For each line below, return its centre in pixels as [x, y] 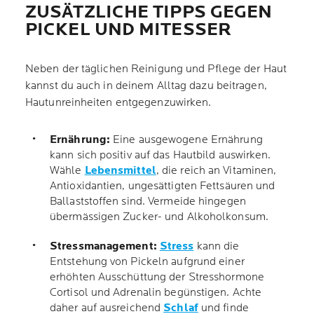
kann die [217, 246]
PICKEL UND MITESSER [133, 30]
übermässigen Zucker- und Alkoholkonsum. [162, 217]
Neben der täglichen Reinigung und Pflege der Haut [156, 69]
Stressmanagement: [103, 246]
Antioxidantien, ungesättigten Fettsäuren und [163, 186]
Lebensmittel [120, 171]
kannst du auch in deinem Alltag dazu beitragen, [146, 86]
